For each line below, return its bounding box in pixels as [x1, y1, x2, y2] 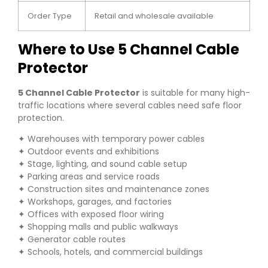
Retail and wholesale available [95, 10, 214, 21]
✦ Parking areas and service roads [18, 170, 160, 183]
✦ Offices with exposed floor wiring [18, 208, 164, 221]
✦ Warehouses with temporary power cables [18, 133, 205, 145]
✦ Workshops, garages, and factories [18, 196, 172, 208]
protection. [18, 111, 64, 124]
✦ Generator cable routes [18, 233, 126, 246]
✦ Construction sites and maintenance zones [18, 183, 209, 196]
